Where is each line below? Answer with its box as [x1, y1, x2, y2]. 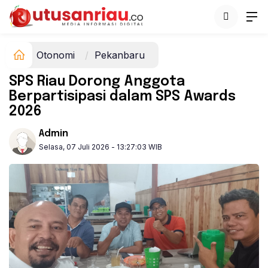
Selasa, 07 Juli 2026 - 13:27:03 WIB [39, 142, 162, 151]
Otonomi [36, 49, 75, 61]
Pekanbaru [95, 49, 145, 61]
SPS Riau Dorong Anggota [9, 75, 185, 89]
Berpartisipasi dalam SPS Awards [9, 90, 236, 103]
